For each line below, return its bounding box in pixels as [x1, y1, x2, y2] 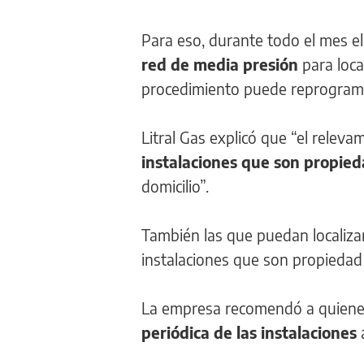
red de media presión [141, 54, 302, 74]
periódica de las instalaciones [141, 323, 357, 342]
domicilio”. [141, 176, 209, 196]
